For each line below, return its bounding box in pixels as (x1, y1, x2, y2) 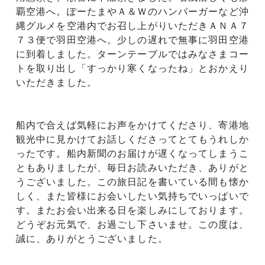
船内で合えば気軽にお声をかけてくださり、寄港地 (16, 119, 249, 130)
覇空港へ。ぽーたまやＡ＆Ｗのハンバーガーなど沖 (16, 6, 249, 17)
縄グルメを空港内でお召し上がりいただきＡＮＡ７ (16, 20, 249, 31)
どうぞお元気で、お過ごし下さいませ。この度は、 (16, 219, 249, 230)
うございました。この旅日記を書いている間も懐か (16, 176, 249, 187)
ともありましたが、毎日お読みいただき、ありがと (16, 162, 249, 173)
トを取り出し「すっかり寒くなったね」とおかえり (16, 63, 249, 73)
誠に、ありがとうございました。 (16, 233, 168, 244)
